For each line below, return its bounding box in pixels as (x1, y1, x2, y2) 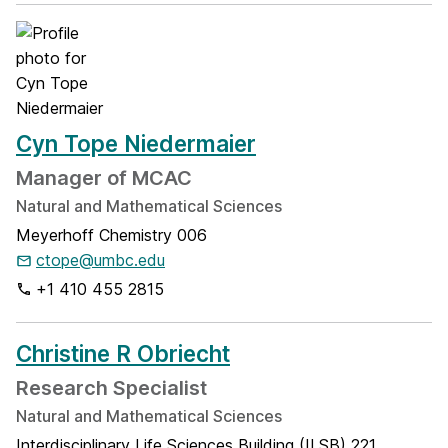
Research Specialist (16, 376, 207, 400)
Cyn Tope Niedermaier (16, 130, 256, 157)
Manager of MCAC (16, 166, 192, 190)
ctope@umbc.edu (36, 250, 165, 270)
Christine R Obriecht (16, 340, 230, 367)
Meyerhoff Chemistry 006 (16, 225, 207, 245)
